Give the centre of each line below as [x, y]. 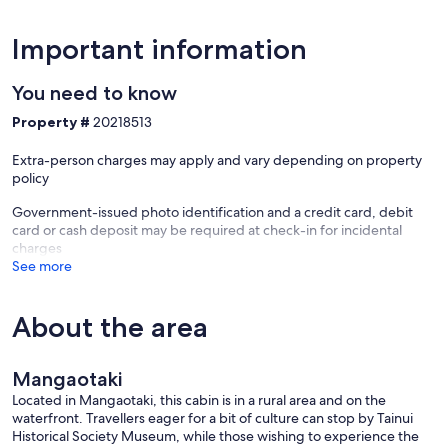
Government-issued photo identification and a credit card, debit [212, 212]
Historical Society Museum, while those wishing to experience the [215, 436]
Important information [159, 49]
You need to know [94, 93]
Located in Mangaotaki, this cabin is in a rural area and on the [199, 400]
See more [42, 266]
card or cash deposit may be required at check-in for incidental [207, 230]
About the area [110, 327]
